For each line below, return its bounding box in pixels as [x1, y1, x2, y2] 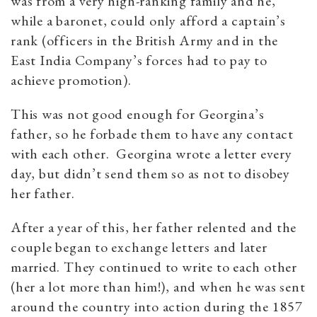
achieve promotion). [11, 71, 132, 90]
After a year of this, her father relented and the [11, 218, 297, 237]
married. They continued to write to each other [11, 258, 297, 277]
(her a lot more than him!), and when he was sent [11, 277, 306, 296]
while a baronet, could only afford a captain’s [11, 11, 286, 30]
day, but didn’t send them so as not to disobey [11, 164, 290, 183]
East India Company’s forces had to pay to [11, 51, 267, 70]
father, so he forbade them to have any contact [11, 125, 294, 144]
